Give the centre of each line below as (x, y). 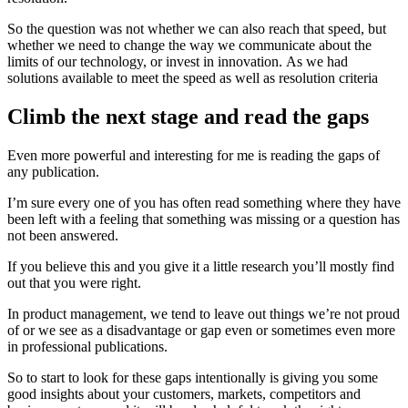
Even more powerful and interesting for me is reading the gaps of (194, 156)
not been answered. (63, 236)
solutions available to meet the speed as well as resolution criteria (193, 78)
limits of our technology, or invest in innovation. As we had (178, 62)
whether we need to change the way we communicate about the (189, 46)
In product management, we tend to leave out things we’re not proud (204, 314)
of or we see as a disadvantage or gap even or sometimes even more (201, 331)
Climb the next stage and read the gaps (188, 117)
